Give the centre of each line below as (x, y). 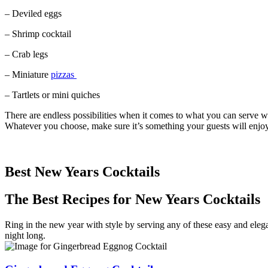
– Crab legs (28, 54)
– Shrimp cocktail (38, 33)
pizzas (64, 74)
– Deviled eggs (33, 13)
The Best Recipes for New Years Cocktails (133, 200)
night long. (25, 236)
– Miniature (28, 74)
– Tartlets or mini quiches (55, 95)
